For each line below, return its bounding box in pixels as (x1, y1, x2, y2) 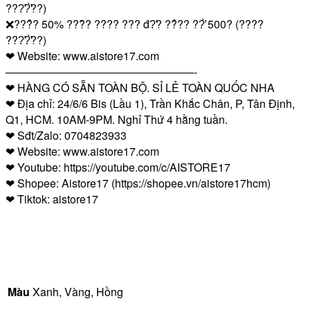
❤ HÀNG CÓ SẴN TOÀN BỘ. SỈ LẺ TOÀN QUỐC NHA (6, 79, 275, 95)
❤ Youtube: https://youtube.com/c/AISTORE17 (6, 158, 230, 175)
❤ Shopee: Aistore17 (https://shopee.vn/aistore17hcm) (6, 174, 271, 191)
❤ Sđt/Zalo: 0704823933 (6, 127, 127, 143)
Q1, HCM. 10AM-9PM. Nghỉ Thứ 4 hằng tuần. (6, 111, 228, 127)
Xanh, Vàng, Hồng (33, 283, 123, 300)
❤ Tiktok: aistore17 (6, 190, 98, 207)
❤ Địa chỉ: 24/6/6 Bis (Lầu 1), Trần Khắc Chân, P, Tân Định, (6, 95, 295, 111)
